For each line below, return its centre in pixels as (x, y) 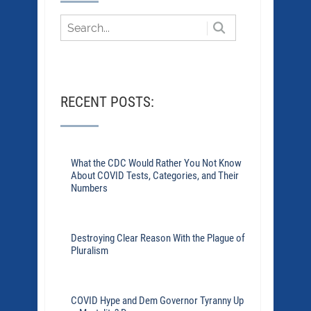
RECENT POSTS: (107, 102)
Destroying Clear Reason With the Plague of (158, 238)
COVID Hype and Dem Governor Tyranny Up (157, 301)
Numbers (89, 188)
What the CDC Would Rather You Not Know (156, 163)
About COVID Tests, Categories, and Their (155, 176)
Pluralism (90, 251)
